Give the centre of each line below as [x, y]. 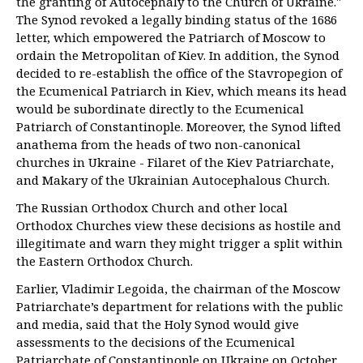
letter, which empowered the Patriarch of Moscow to [171, 38]
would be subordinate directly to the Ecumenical [160, 109]
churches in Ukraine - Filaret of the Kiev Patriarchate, [175, 162]
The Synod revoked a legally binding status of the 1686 [177, 20]
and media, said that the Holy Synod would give [158, 325]
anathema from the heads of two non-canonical [158, 145]
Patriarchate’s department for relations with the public [179, 307]
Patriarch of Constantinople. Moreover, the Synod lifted [179, 127]
